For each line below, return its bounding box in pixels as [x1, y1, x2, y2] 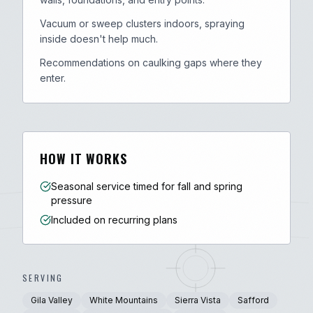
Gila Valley [31, 295, 73, 305]
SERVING [22, 272, 64, 284]
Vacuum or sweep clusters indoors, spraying [40, 17, 245, 29]
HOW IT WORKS [40, 150, 127, 168]
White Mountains [89, 295, 158, 305]
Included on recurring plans [51, 214, 177, 226]
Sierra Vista [175, 295, 221, 305]
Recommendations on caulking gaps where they [40, 57, 262, 68]
